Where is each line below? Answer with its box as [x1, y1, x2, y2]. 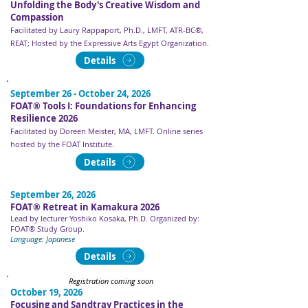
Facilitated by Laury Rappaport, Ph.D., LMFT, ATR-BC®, [10, 25, 203, 35]
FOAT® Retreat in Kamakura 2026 [10, 201, 159, 213]
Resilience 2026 [10, 112, 78, 124]
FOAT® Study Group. [10, 223, 85, 234]
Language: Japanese [10, 234, 75, 244]
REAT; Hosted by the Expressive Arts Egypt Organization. [10, 38, 209, 48]
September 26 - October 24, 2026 [10, 87, 151, 100]
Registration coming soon [68, 276, 153, 286]
